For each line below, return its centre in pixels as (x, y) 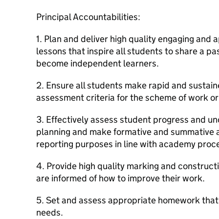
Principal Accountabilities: (88, 17)
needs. (50, 212)
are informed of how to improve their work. (120, 178)
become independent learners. (98, 63)
